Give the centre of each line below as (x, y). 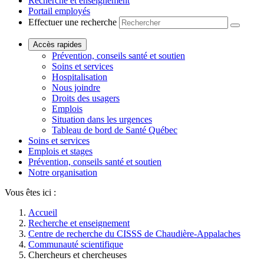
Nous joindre (76, 88)
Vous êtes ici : (30, 192)
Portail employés (59, 11)
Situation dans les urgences (102, 119)
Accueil (43, 212)
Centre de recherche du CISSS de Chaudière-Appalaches (134, 234)
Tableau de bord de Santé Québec (115, 130)
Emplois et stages (60, 151)
